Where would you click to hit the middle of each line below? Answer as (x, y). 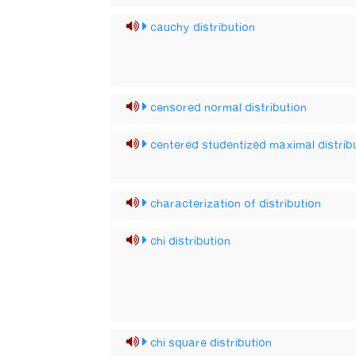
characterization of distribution (236, 204)
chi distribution (191, 242)
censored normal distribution (229, 108)
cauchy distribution (203, 28)
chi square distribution (211, 343)
